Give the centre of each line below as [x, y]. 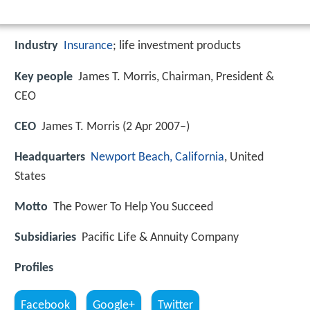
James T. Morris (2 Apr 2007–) [116, 127]
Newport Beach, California [157, 157]
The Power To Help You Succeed [133, 208]
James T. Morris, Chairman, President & [176, 77]
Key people [44, 77]
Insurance [88, 46]
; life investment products [177, 46]
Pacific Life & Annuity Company [160, 238]
